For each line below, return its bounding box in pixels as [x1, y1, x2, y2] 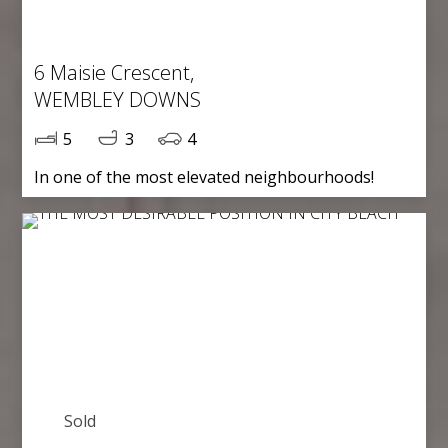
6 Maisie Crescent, [34, 58, 195, 86]
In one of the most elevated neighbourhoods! [34, 165, 375, 188]
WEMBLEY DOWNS [34, 85, 202, 113]
